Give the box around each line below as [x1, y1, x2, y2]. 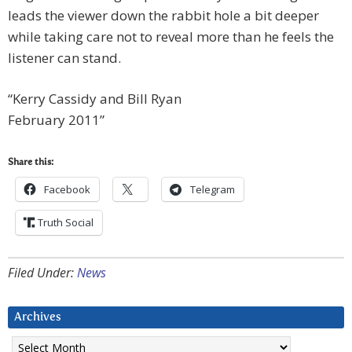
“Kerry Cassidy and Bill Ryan [8, 90, 181, 108]
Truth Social [38, 215, 93, 230]
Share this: [8, 158, 53, 168]
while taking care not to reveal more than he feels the [8, 27, 334, 46]
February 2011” [8, 111, 104, 130]
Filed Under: [8, 264, 77, 282]
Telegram [190, 182, 235, 197]
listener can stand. [8, 49, 121, 68]
